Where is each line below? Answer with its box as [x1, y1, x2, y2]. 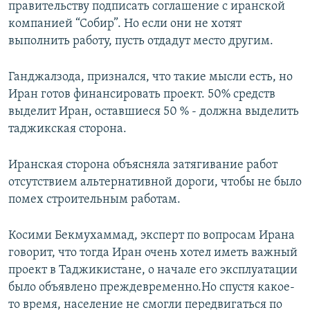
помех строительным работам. [8, 193, 181, 207]
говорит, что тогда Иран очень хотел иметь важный [8, 246, 298, 260]
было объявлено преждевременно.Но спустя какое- [8, 281, 295, 295]
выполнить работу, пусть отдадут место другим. [8, 35, 273, 48]
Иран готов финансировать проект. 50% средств [8, 88, 275, 102]
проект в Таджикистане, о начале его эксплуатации [8, 264, 298, 277]
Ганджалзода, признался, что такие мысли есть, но [8, 71, 293, 84]
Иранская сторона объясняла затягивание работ [8, 158, 277, 172]
